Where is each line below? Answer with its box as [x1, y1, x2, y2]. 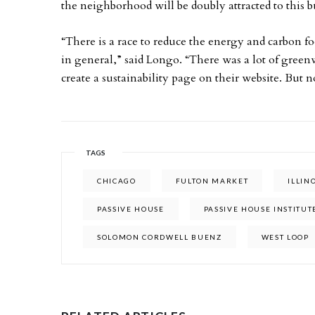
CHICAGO [97, 176, 136, 185]
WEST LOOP [261, 233, 309, 241]
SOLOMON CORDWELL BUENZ [97, 233, 222, 241]
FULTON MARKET [175, 176, 249, 185]
